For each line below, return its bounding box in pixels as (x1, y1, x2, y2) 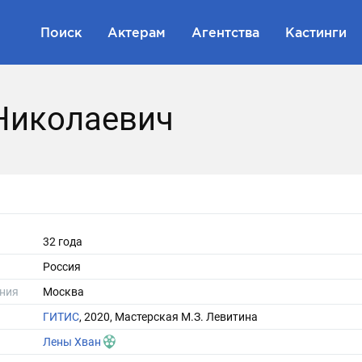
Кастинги (285, 24, 347, 40)
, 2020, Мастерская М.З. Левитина (79, 310, 258, 323)
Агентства (192, 24, 259, 40)
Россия (43, 260, 81, 273)
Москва (43, 285, 84, 298)
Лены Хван (43, 335, 101, 348)
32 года (43, 235, 82, 248)
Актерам (107, 24, 166, 40)
